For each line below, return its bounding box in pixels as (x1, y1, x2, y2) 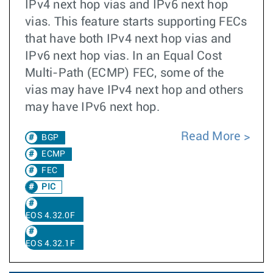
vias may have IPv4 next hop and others (25, 84, 244, 96)
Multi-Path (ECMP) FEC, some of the (25, 67, 224, 79)
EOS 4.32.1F (26, 239, 75, 248)
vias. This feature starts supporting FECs (25, 16, 247, 28)
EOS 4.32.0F (26, 211, 75, 220)
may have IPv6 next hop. (25, 101, 163, 113)
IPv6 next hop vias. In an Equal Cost (25, 50, 222, 62)
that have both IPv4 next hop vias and (25, 33, 232, 45)
